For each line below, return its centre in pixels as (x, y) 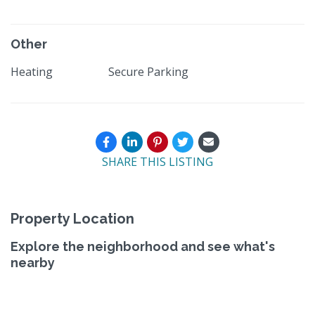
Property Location (72, 218)
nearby (33, 262)
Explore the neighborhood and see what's (143, 246)
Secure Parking (149, 71)
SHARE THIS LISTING (157, 161)
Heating (32, 71)
